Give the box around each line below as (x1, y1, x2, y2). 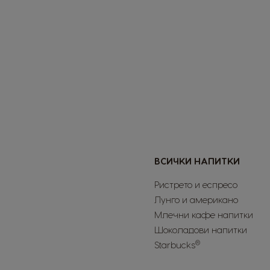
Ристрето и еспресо (154, 179, 237, 190)
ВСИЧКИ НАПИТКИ (154, 155, 240, 167)
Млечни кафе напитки (154, 209, 253, 221)
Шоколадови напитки (154, 224, 247, 236)
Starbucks (154, 239, 195, 251)
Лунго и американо (154, 194, 238, 206)
